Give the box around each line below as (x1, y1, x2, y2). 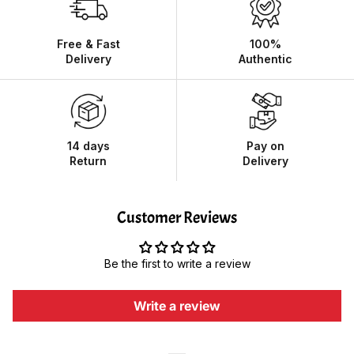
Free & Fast (56, 36, 120, 51)
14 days (66, 138, 110, 153)
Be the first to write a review (104, 256, 250, 270)
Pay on (247, 138, 284, 153)
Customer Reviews (117, 206, 237, 228)
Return (70, 153, 107, 168)
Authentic (239, 51, 292, 66)
